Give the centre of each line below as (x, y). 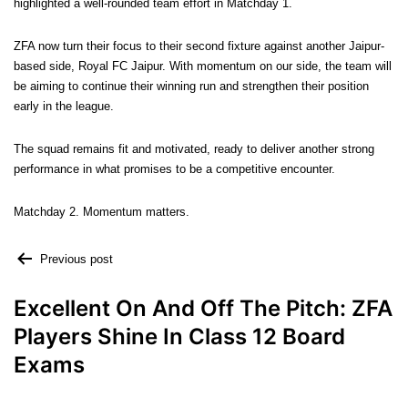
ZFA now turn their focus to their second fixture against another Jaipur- (199, 46)
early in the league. (64, 107)
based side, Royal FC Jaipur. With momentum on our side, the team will (203, 66)
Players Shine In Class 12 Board (179, 337)
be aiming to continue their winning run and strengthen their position (191, 87)
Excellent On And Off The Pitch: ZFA (203, 309)
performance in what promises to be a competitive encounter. (174, 169)
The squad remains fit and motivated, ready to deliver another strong (194, 149)
